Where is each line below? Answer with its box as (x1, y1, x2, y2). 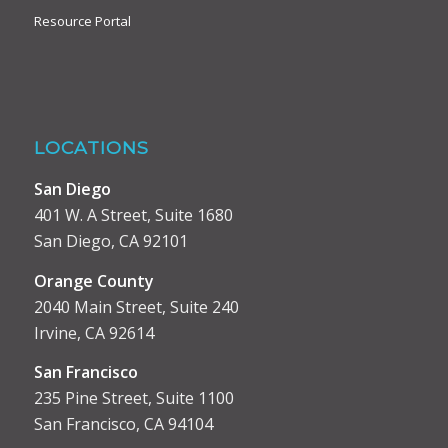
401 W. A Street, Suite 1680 (33, 203, 233, 226)
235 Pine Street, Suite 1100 (33, 387, 234, 410)
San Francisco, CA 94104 (33, 413, 213, 436)
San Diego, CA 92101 (33, 229, 188, 252)
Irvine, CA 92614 (33, 321, 154, 344)
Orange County (33, 269, 154, 292)
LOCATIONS (33, 137, 149, 159)
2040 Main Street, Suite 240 (33, 295, 239, 318)
